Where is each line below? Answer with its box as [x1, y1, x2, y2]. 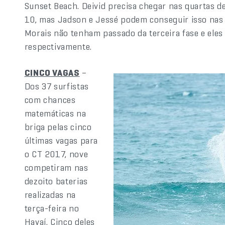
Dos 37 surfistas [24, 80, 89, 92]
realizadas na [24, 189, 76, 200]
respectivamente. [24, 41, 92, 52]
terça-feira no [24, 202, 79, 214]
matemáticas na [24, 107, 86, 119]
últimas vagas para [24, 135, 98, 146]
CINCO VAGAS [24, 67, 80, 78]
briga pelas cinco [24, 121, 92, 133]
